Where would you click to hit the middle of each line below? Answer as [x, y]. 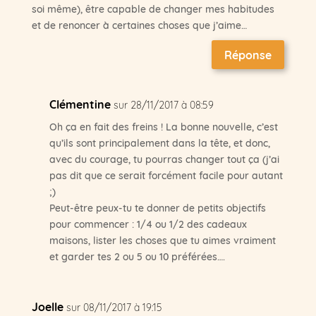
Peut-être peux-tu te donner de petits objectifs [157, 207]
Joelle [47, 306]
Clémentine [80, 103]
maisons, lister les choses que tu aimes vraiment [162, 239]
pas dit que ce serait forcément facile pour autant [166, 175]
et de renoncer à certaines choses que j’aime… [139, 25]
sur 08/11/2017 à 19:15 [114, 306]
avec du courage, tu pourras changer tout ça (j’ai [164, 158]
